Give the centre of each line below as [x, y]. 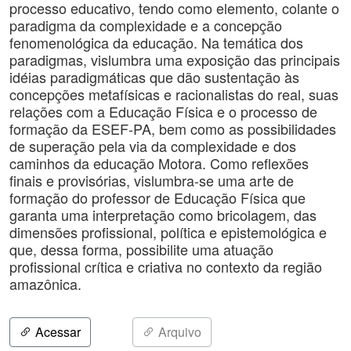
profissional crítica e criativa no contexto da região [166, 266]
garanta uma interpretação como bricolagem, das [163, 215]
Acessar [56, 332]
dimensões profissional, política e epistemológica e [168, 232]
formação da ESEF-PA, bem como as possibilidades [173, 128]
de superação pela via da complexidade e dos [153, 146]
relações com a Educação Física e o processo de [163, 111]
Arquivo [178, 332]
